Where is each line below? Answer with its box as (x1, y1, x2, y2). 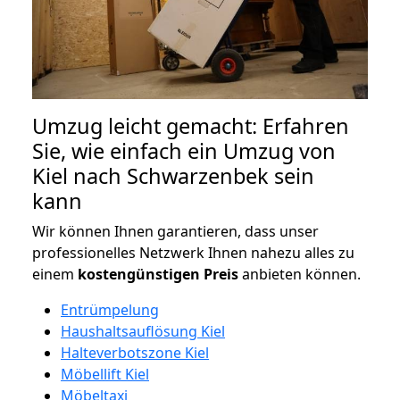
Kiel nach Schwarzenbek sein (32, 161, 314, 190)
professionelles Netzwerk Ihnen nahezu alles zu (32, 242, 354, 262)
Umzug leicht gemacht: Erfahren (32, 111, 349, 140)
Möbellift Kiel (61, 363, 149, 384)
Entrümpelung (61, 299, 159, 320)
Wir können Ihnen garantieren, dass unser (32, 221, 319, 241)
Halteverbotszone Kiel (61, 342, 209, 362)
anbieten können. (238, 263, 361, 284)
